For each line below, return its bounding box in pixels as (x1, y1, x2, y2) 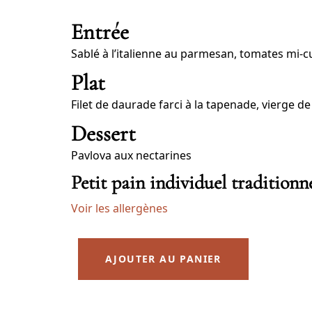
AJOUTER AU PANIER (105, 252, 221, 266)
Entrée (71, 18, 129, 46)
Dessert (71, 120, 136, 148)
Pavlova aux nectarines (71, 148, 192, 164)
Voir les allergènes (71, 201, 168, 217)
